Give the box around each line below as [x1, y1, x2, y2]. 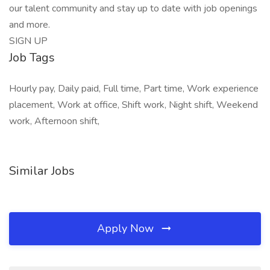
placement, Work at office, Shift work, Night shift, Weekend [9, 98, 258, 111]
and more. [9, 18, 50, 31]
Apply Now [97, 221, 157, 236]
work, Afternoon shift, [9, 115, 99, 128]
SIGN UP [9, 34, 48, 48]
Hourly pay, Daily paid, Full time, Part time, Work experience [9, 82, 259, 95]
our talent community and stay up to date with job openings [9, 2, 257, 15]
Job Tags [9, 49, 55, 66]
